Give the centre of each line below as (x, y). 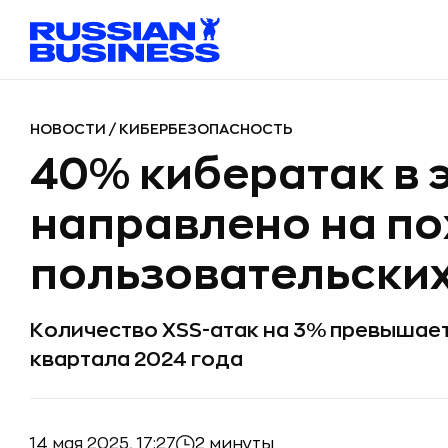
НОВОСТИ (69, 129)
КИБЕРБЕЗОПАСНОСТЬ (206, 129)
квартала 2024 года (136, 359)
